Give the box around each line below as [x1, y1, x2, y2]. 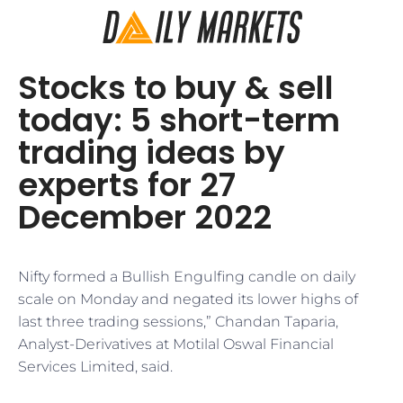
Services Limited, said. [18, 358, 173, 375]
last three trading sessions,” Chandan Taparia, [18, 313, 338, 330]
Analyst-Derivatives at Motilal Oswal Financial [18, 336, 334, 353]
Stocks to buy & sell [18, 65, 334, 111]
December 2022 [18, 194, 272, 240]
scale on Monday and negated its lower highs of [18, 291, 358, 308]
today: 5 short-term [18, 97, 340, 143]
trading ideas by [18, 130, 285, 175]
